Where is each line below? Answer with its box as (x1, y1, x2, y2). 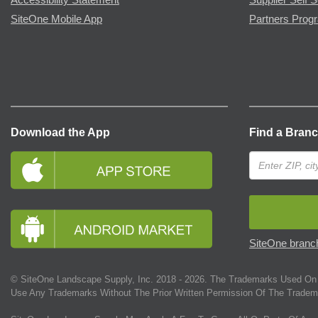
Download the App (11, 126, 110, 138)
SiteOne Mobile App (11, 13, 102, 25)
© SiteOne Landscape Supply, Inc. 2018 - (11, 273, 185, 285)
